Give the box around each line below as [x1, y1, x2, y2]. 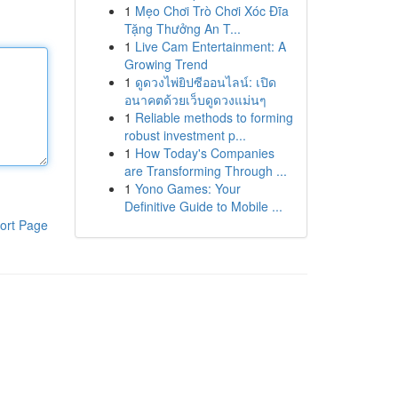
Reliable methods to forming [134, 108, 293, 126]
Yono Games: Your [134, 179, 241, 197]
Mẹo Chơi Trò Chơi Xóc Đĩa [134, 2, 289, 20]
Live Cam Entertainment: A [134, 37, 286, 55]
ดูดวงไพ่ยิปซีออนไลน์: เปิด [134, 73, 276, 91]
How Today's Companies [134, 144, 275, 162]
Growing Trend [123, 55, 208, 73]
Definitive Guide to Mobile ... [123, 197, 283, 215]
